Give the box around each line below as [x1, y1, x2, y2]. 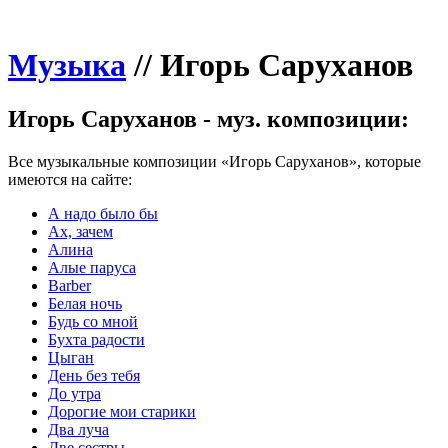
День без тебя [48, 366, 140, 384]
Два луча [48, 420, 109, 438]
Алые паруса [48, 258, 136, 276]
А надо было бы [48, 204, 158, 222]
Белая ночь [48, 294, 122, 312]
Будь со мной [48, 312, 138, 330]
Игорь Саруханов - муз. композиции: [8, 105, 409, 132]
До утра [48, 384, 101, 402]
